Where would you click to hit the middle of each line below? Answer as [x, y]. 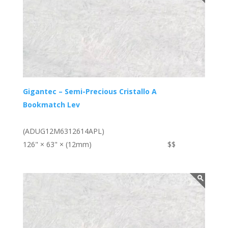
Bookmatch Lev [51, 105]
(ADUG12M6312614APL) [63, 131]
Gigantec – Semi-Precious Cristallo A [90, 92]
